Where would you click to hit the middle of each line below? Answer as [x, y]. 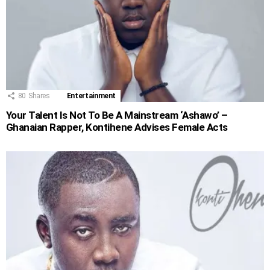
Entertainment [91, 96]
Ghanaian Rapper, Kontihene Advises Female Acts [117, 127]
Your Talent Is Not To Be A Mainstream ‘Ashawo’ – [117, 115]
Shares [39, 96]
